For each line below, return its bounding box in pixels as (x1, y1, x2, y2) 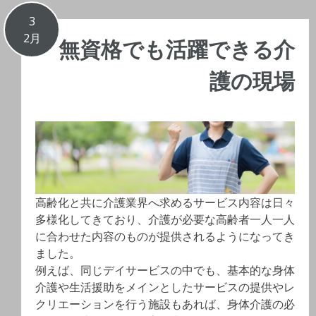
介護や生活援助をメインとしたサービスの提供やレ (35, 279, 295, 296)
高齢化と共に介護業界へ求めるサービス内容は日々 (35, 195, 295, 211)
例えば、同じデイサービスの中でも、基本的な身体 (35, 262, 295, 279)
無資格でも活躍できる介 (59, 35, 295, 63)
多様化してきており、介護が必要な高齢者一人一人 (35, 212, 295, 228)
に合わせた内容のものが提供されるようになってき (35, 229, 295, 245)
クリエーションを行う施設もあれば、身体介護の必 (35, 296, 295, 312)
